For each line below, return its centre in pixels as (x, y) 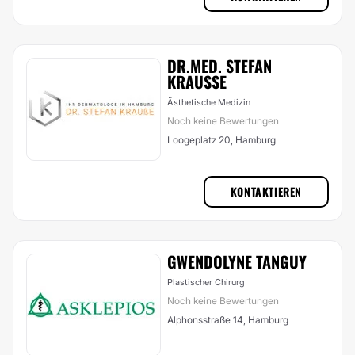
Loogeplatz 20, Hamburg (221, 140)
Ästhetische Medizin (209, 102)
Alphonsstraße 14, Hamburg (228, 320)
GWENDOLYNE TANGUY (237, 261)
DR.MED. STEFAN (219, 66)
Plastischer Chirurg (206, 282)
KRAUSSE (197, 82)
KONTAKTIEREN (266, 191)
